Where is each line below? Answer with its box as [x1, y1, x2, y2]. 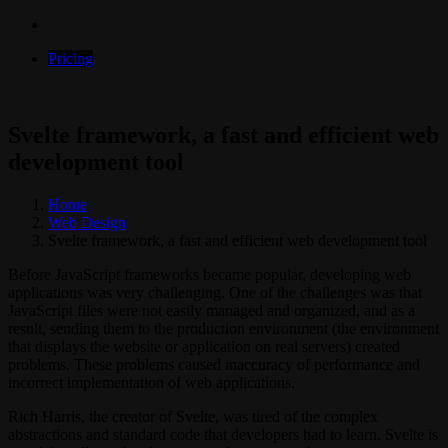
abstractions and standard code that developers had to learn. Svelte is [8, 425, 438, 443]
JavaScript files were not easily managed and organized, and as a [8, 301, 415, 319]
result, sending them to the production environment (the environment [8, 319, 439, 337]
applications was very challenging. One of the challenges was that [8, 283, 422, 301]
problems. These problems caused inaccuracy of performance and [8, 355, 420, 373]
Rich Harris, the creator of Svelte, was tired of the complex [8, 407, 378, 425]
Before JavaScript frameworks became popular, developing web [8, 265, 411, 283]
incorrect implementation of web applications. [8, 373, 295, 391]
